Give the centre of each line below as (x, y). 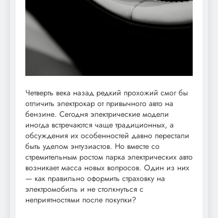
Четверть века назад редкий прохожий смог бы (107, 92)
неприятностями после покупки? (81, 200)
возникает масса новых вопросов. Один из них (107, 167)
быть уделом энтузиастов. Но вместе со (92, 146)
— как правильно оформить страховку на (95, 178)
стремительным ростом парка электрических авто (109, 157)
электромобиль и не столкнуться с (84, 189)
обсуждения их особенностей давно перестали (107, 135)
